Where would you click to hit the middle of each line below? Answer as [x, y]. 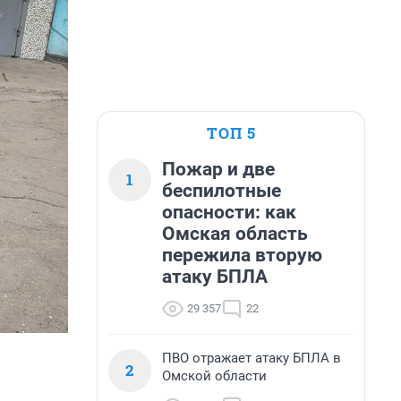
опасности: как [229, 212]
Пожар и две [218, 169]
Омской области [214, 376]
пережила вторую [242, 255]
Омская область [235, 234]
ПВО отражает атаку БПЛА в [252, 358]
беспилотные [222, 191]
